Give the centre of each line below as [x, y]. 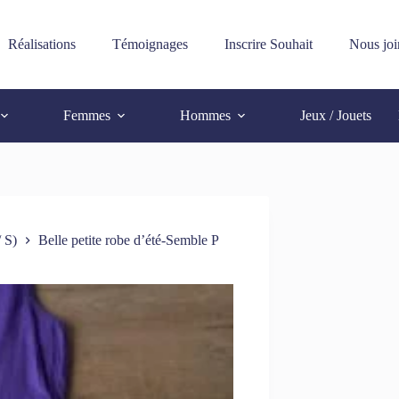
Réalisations [41, 44]
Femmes [87, 115]
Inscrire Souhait [268, 44]
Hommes [206, 115]
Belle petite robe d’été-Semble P [129, 240]
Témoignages [150, 44]
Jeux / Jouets [336, 115]
